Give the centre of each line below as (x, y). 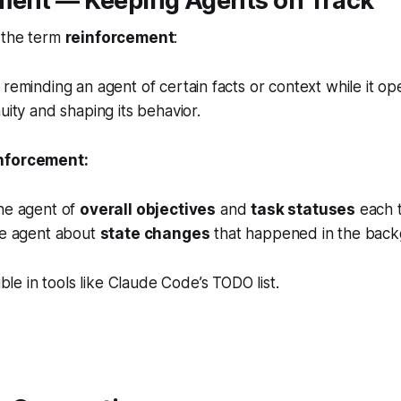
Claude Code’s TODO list (192, 283)
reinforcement (119, 38)
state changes (155, 234)
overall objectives (148, 209)
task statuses (303, 209)
